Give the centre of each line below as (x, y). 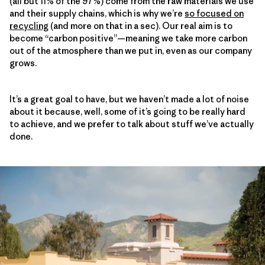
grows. (23, 63)
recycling (29, 25)
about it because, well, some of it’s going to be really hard (127, 111)
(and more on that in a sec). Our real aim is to (140, 25)
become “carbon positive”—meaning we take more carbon (128, 38)
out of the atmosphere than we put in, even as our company (131, 50)
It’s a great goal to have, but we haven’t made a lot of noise (129, 99)
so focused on (214, 13)
